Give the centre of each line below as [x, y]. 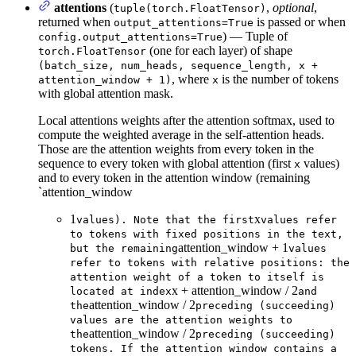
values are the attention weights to [181, 319]
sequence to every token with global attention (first [166, 163]
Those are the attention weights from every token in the [176, 149]
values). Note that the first [165, 219]
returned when [76, 21]
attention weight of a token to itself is [197, 277]
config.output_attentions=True [130, 37]
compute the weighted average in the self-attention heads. [181, 134]
